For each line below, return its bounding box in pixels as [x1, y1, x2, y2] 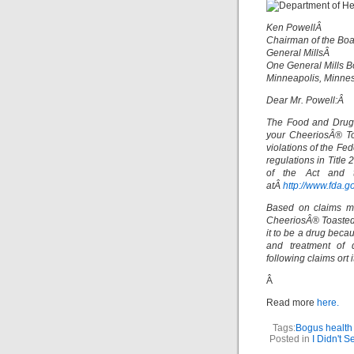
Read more [266, 297, 317, 309]
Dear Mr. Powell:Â [266, 95, 346, 107]
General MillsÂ [266, 47, 332, 59]
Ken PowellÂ [266, 22, 324, 34]
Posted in [269, 333, 312, 345]
